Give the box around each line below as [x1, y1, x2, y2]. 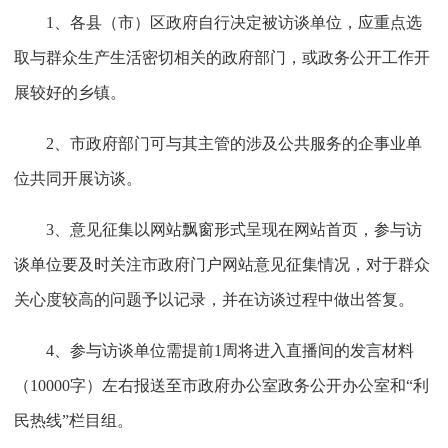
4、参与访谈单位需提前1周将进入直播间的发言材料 [45, 341, 414, 359]
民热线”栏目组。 [13, 411, 133, 429]
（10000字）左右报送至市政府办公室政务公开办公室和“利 [13, 376, 429, 394]
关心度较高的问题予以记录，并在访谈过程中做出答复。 [13, 290, 414, 308]
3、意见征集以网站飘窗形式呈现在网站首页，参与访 [45, 220, 422, 238]
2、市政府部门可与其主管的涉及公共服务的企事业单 [45, 134, 422, 152]
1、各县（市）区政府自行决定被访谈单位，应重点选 [45, 13, 422, 31]
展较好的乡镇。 [13, 83, 126, 101]
